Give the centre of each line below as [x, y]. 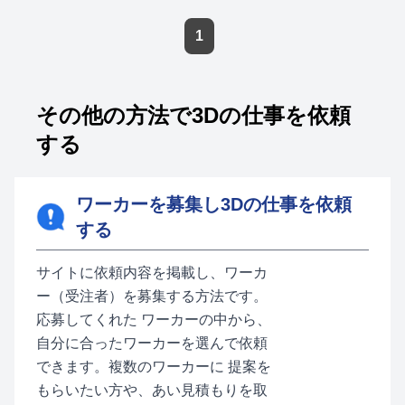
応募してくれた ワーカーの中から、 [154, 320]
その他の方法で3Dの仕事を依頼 [193, 115]
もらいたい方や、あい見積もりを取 [152, 390]
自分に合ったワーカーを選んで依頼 [152, 343]
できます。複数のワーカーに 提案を [154, 367]
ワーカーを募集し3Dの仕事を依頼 [214, 204]
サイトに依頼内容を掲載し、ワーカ [152, 273]
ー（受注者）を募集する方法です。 [152, 296]
